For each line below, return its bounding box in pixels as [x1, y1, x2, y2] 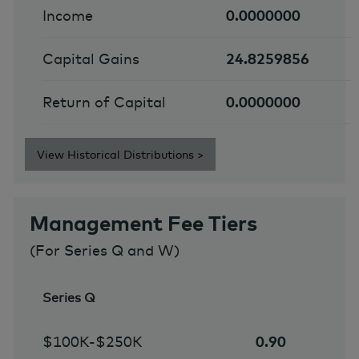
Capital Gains [42, 50, 139, 69]
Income [42, 6, 93, 26]
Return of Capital [42, 93, 166, 112]
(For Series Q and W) [30, 240, 179, 260]
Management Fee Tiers [30, 209, 257, 236]
